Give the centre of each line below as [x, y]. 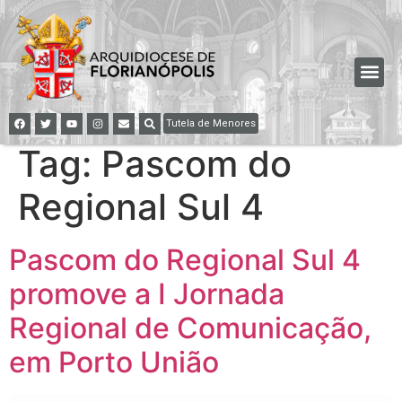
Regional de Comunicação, [190, 328]
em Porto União [114, 362]
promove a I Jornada [147, 293]
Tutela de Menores [211, 123]
